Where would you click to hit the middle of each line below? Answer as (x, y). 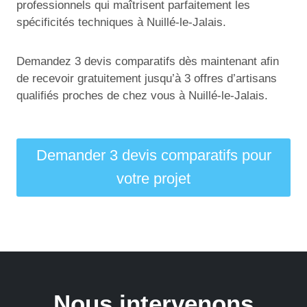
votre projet (153, 179)
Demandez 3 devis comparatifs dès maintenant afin (148, 61)
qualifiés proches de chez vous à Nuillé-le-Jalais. (142, 95)
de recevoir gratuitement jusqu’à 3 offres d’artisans (147, 78)
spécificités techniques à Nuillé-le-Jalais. (121, 22)
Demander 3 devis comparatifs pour (153, 156)
